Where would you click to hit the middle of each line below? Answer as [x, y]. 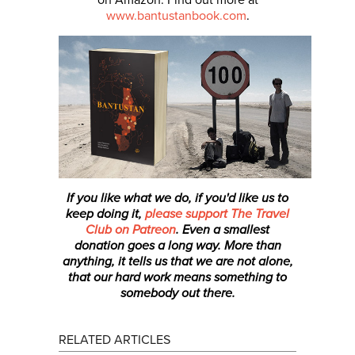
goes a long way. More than [202, 245]
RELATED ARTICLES [115, 340]
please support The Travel [217, 214]
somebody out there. [177, 293]
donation [99, 245]
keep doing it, [105, 214]
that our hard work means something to [177, 277]
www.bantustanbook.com [176, 15]
